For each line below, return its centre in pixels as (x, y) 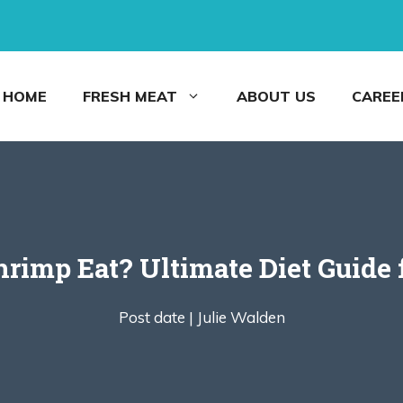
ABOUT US (276, 96)
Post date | (156, 317)
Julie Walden (241, 317)
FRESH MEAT (130, 96)
